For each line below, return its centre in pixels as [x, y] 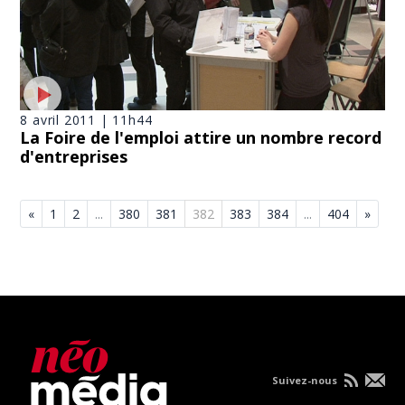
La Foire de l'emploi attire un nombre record [201, 137]
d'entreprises [74, 156]
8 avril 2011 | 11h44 [86, 119]
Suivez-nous [306, 380]
